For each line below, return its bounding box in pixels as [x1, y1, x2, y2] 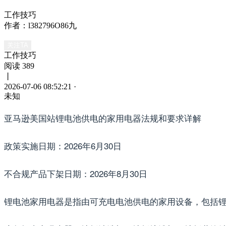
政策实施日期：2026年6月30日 [4, 139, 122, 152]
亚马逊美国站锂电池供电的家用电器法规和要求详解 [4, 111, 201, 124]
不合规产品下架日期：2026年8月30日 [4, 166, 147, 180]
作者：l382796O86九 [4, 21, 77, 30]
